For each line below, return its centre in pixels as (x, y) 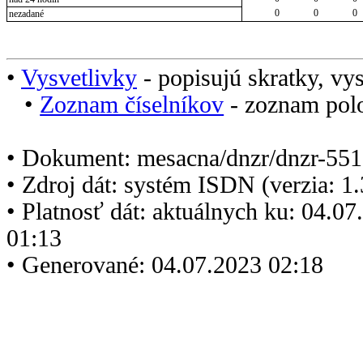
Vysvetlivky (79, 77)
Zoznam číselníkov (132, 104)
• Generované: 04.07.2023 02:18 (165, 265)
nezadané (26, 14)
